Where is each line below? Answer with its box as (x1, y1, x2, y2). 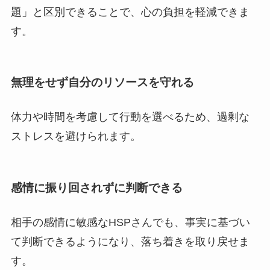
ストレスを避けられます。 (10, 130, 141, 143)
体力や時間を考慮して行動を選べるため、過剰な (10, 111, 250, 124)
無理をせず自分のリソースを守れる (10, 76, 194, 89)
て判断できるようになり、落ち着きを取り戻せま (10, 235, 250, 248)
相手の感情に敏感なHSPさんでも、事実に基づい (10, 216, 250, 228)
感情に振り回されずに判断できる (10, 181, 183, 194)
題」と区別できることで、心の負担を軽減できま (10, 5, 250, 18)
